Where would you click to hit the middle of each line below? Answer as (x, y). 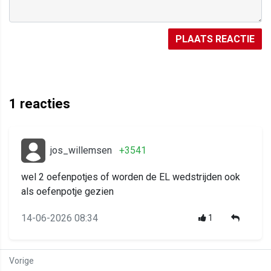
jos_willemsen (81, 151)
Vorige (21, 261)
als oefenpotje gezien (67, 192)
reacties (44, 104)
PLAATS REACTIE (215, 39)
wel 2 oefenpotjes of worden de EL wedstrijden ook (131, 177)
